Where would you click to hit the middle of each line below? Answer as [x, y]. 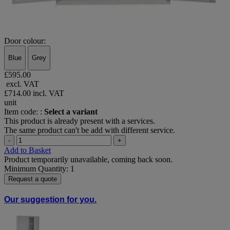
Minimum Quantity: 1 [39, 168]
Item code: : [24, 111]
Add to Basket [27, 150]
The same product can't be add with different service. [90, 130]
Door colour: [25, 41]
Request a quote [33, 179]
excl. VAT [22, 84]
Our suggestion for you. [50, 200]
